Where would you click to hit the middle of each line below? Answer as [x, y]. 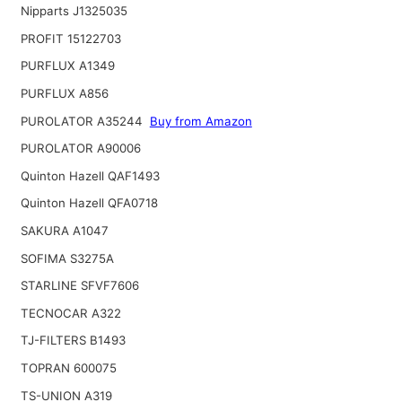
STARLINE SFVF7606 [79, 286]
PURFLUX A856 [64, 94]
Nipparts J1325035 [74, 11]
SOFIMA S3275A [67, 258]
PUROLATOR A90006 [80, 149]
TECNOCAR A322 [70, 313]
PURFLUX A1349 [67, 66]
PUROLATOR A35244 [83, 121]
